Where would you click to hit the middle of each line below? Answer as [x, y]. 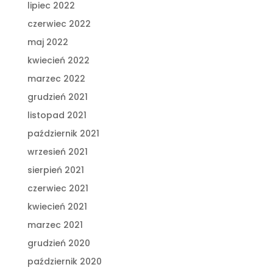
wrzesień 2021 [57, 151]
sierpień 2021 [55, 170]
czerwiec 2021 [58, 188]
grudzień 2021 [57, 97]
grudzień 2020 [58, 243]
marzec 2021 [55, 225]
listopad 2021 [57, 115]
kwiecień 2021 [57, 206]
